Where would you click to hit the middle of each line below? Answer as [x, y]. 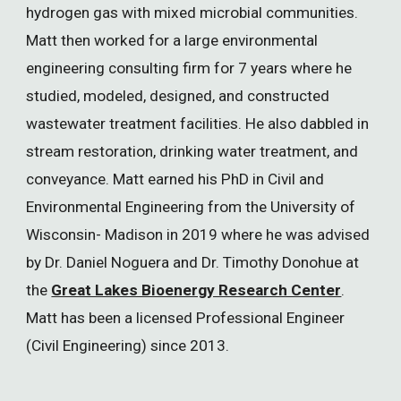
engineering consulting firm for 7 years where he [189, 68]
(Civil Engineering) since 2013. [130, 345]
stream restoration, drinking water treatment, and [192, 151]
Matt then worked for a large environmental [172, 40]
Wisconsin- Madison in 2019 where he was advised [198, 234]
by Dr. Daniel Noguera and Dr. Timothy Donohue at [193, 262]
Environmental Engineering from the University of [191, 206]
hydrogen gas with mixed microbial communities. [192, 12]
